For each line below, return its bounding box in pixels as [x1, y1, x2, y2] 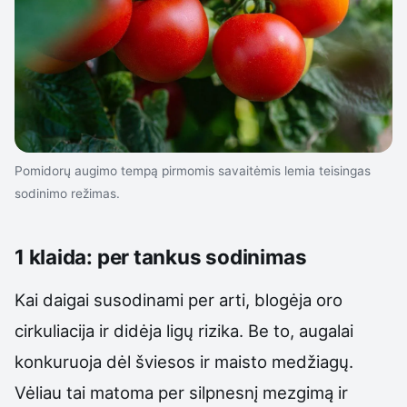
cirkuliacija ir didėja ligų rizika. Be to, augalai [15, 321, 353, 342]
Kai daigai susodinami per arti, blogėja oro [15, 290, 342, 311]
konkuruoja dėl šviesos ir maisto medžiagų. [15, 352, 353, 372]
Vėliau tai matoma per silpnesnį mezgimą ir [15, 382, 348, 403]
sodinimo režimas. [15, 185, 120, 201]
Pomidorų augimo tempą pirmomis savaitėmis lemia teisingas [15, 163, 371, 178]
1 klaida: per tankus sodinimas [15, 244, 307, 270]
